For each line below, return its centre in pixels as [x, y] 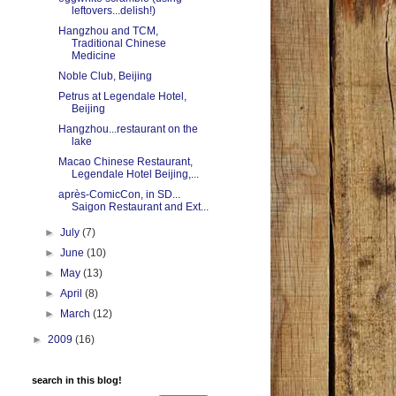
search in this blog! [77, 381]
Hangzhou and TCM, [108, 31]
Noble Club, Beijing [105, 76]
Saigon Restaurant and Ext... [140, 207]
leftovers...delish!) [113, 11]
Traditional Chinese [118, 44]
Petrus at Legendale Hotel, [122, 97]
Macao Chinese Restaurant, [125, 162]
